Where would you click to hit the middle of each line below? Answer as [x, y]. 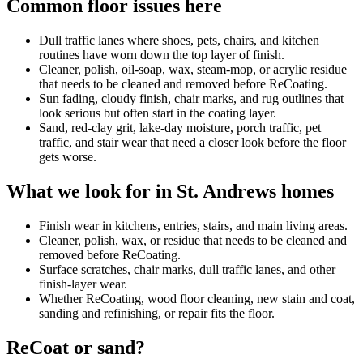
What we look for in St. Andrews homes [170, 192]
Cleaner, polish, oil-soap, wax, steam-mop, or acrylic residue [193, 70]
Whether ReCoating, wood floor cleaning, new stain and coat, [197, 299]
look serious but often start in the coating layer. [158, 113]
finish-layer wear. [83, 284]
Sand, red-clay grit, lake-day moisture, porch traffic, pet [180, 128]
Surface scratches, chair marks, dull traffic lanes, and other [187, 270]
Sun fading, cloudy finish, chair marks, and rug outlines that [191, 99]
